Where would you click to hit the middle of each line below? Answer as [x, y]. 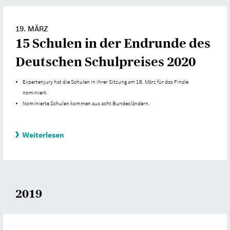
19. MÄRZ [32, 29]
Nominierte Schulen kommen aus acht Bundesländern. [87, 103]
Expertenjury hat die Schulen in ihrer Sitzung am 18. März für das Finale [106, 82]
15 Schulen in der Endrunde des [113, 44]
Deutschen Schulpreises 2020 [106, 62]
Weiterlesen [43, 135]
